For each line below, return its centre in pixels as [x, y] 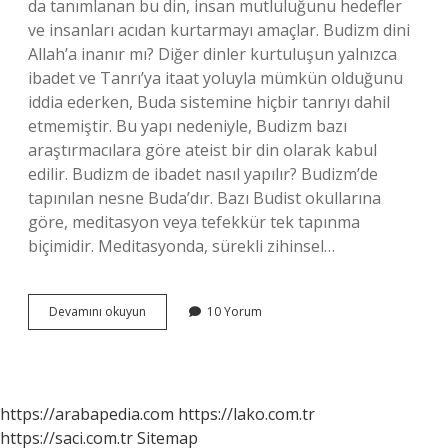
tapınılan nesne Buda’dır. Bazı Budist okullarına [204, 198]
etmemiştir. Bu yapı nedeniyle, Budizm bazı [187, 126]
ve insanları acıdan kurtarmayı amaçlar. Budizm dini [219, 30]
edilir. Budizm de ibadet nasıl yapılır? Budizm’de [203, 174]
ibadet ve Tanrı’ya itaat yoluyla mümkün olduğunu [215, 78]
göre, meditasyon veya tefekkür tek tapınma [194, 222]
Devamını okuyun [97, 311]
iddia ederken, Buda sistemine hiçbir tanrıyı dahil [209, 102]
